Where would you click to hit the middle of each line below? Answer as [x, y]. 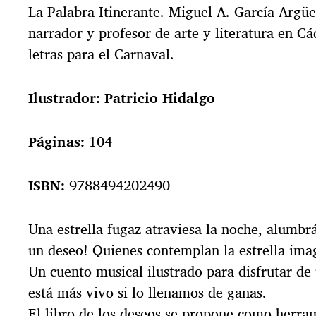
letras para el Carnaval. [101, 54]
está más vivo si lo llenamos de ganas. [147, 292]
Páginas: [56, 141]
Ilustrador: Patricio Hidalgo [122, 97]
